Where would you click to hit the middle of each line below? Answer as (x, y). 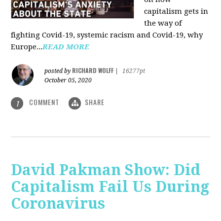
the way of (163, 23)
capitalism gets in (176, 12)
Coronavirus (58, 203)
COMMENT (44, 102)
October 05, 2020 (68, 81)
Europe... (27, 47)
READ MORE (66, 47)
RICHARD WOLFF (93, 71)
